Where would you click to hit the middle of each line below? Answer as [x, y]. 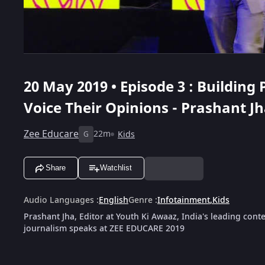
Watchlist [116, 168]
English [114, 200]
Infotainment [184, 200]
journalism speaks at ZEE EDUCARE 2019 [104, 228]
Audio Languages [59, 200]
